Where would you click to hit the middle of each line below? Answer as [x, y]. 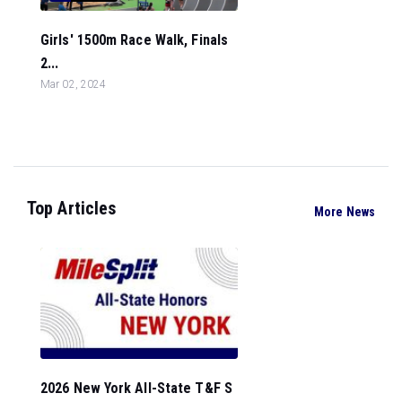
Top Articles [72, 208]
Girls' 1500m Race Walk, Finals [135, 40]
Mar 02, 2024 [74, 84]
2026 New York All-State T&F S [136, 388]
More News [345, 211]
